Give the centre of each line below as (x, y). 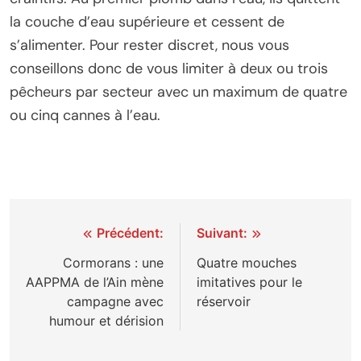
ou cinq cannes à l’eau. (85, 116)
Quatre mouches (247, 263)
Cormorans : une (113, 263)
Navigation (77, 237)
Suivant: (222, 233)
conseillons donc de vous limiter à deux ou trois (169, 69)
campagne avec (115, 302)
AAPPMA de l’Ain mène (95, 282)
